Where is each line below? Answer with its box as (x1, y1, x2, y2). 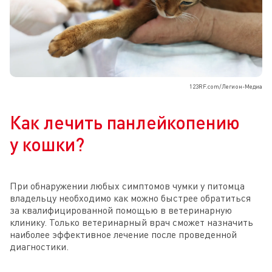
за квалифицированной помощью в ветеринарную (10, 204, 232, 217)
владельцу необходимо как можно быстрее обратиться (10, 192, 251, 205)
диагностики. (10, 240, 69, 253)
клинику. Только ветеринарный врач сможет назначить (10, 216, 253, 229)
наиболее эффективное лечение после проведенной (10, 228, 237, 241)
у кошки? (10, 133, 84, 155)
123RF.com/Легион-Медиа (189, 83, 262, 90)
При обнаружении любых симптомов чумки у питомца (10, 180, 245, 192)
